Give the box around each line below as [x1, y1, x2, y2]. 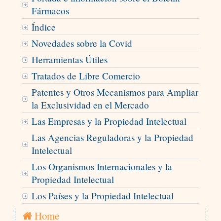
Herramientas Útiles [31, 53, 108, 66]
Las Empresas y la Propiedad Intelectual [31, 115, 186, 128]
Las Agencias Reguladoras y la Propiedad [31, 131, 193, 144]
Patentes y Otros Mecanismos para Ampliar [31, 86, 198, 99]
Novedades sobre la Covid [31, 37, 132, 50]
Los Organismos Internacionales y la [31, 160, 172, 173]
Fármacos [31, 4, 69, 17]
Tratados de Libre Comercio [31, 70, 140, 82]
